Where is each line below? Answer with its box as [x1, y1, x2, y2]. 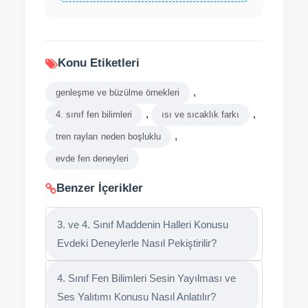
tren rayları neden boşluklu [56, 131, 161, 142]
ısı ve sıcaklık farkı [162, 109, 239, 120]
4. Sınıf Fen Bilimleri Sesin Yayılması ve [57, 272, 236, 284]
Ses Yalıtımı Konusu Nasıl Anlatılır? [57, 291, 216, 302]
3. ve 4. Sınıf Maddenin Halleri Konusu [57, 219, 228, 230]
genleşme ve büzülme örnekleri [56, 87, 179, 98]
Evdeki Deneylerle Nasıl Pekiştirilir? [57, 237, 217, 249]
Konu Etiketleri [58, 56, 140, 69]
